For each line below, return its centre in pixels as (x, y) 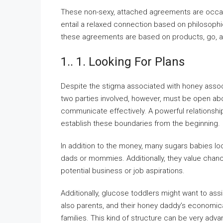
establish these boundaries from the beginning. (140, 123)
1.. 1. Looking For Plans (123, 62)
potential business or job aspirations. (123, 171)
